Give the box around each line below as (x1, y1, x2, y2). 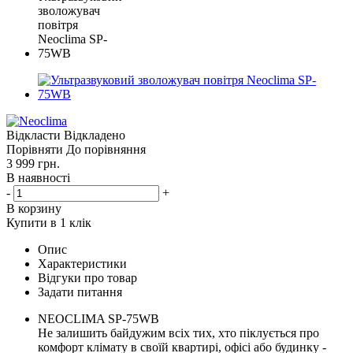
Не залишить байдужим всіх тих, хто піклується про (38, 325, 319, 340)
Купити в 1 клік (6, 215, 91, 229)
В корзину (6, 201, 61, 215)
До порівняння (66, 142, 146, 156)
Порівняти (6, 142, 63, 156)
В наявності (6, 170, 70, 184)
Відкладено (64, 128, 125, 142)
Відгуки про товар (38, 270, 137, 284)
